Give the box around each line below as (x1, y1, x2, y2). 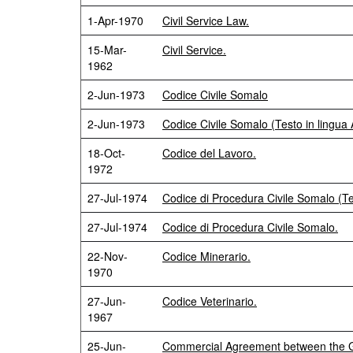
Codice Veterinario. (162, 293, 257, 309)
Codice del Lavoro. (162, 145, 256, 161)
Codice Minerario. (162, 248, 251, 264)
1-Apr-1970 (87, 13, 143, 28)
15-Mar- (87, 42, 127, 58)
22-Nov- (87, 248, 128, 264)
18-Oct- (87, 145, 125, 161)
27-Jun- (87, 293, 126, 309)
